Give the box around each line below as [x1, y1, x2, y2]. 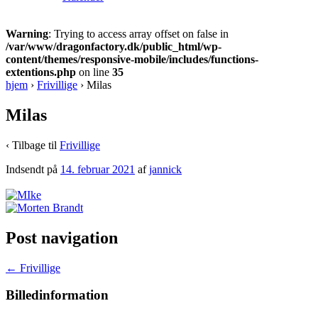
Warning [6, 28, 48, 40]
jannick [149, 163, 182, 175]
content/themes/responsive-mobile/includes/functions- [6, 53, 258, 65]
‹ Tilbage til [6, 138, 60, 151]
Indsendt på [6, 163, 60, 175]
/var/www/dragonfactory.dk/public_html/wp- [6, 40, 221, 53]
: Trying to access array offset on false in [48, 28, 229, 40]
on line [76, 66, 112, 78]
